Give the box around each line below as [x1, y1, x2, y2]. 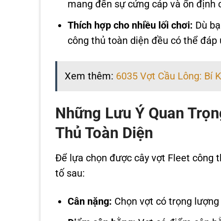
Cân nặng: [68, 195, 112, 207]
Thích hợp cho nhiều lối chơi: [68, 20, 193, 32]
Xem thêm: [64, 70, 116, 82]
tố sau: [55, 168, 85, 180]
